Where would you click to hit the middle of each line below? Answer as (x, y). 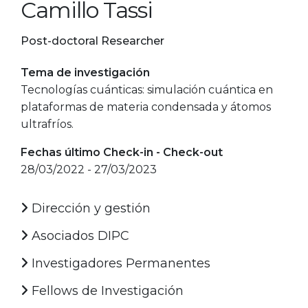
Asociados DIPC (79, 235)
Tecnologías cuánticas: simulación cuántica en (147, 89)
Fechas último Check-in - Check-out (122, 152)
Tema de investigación (85, 72)
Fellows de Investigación (106, 290)
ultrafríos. (47, 124)
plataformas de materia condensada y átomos (146, 107)
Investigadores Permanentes (119, 263)
